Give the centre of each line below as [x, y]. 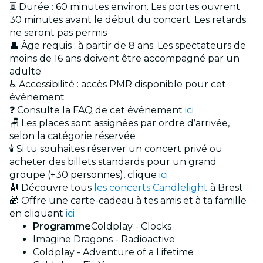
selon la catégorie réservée [73, 136]
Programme [62, 227]
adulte [25, 72]
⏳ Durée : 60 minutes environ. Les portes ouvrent [125, 7]
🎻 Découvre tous [52, 188]
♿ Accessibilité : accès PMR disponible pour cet [118, 85]
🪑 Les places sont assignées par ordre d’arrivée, [119, 123]
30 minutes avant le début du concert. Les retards [128, 20]
